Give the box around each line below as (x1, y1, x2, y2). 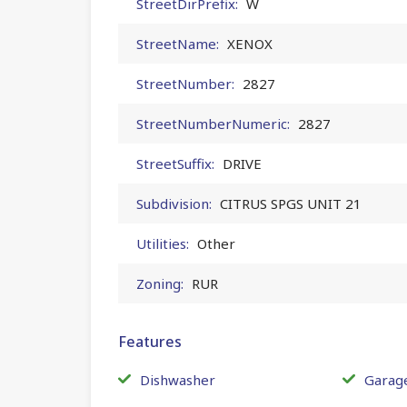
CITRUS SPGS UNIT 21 (220, 194, 362, 213)
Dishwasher (140, 370, 215, 389)
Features (118, 331, 182, 352)
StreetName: (136, 34, 219, 53)
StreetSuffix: (136, 154, 214, 173)
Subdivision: (136, 194, 212, 213)
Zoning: (136, 273, 184, 293)
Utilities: (136, 233, 189, 253)
